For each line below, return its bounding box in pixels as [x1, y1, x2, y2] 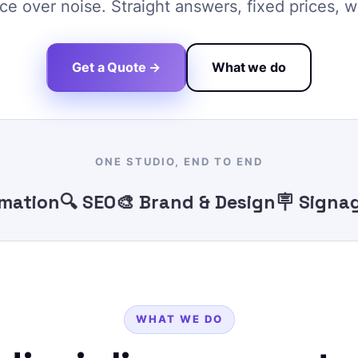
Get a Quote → [72, 59, 161, 75]
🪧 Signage [240, 189, 337, 214]
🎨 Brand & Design [80, 189, 241, 214]
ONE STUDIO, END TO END [95, 155, 263, 168]
